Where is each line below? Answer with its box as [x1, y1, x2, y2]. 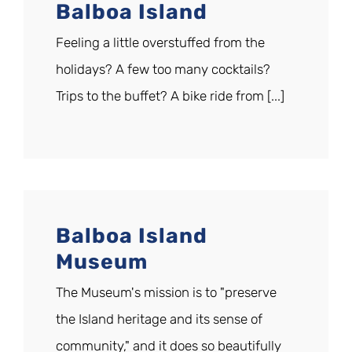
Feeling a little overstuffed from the [56, 35, 265, 51]
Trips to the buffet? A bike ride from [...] [56, 88, 284, 104]
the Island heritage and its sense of [56, 311, 262, 328]
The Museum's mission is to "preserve [56, 284, 277, 301]
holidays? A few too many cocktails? [56, 61, 270, 78]
